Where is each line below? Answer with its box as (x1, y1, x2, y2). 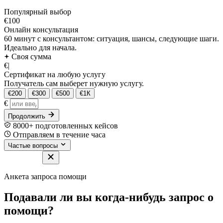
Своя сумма (9, 52, 51, 61)
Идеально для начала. (4, 43, 77, 52)
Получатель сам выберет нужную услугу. (4, 79, 144, 88)
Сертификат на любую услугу (4, 70, 106, 79)
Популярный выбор (4, 7, 71, 16)
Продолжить (8, 112, 47, 120)
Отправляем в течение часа (11, 130, 106, 139)
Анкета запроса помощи (4, 172, 87, 181)
